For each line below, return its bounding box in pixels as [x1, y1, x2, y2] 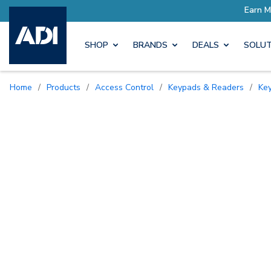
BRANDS [133, 39, 168, 51]
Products [51, 81, 80, 93]
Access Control [101, 81, 154, 93]
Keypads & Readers [173, 81, 244, 93]
